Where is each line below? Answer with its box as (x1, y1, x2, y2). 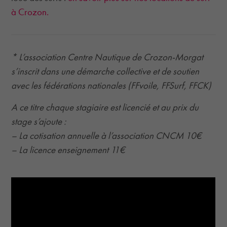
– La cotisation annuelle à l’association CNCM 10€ (11, 129, 202, 142)
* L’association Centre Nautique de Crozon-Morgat (11, 51, 204, 63)
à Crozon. (11, 6, 49, 18)
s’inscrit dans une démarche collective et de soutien (11, 65, 200, 78)
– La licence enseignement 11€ (11, 143, 126, 156)
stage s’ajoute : (11, 115, 66, 128)
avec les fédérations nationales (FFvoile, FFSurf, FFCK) (11, 79, 212, 92)
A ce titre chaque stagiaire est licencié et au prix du (11, 101, 199, 113)
